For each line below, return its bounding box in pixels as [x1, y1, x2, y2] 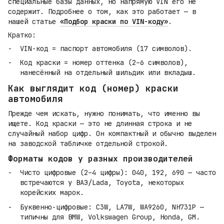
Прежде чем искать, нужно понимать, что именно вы [8, 108, 200, 118]
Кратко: [8, 30, 36, 39]
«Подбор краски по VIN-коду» [60, 16, 168, 26]
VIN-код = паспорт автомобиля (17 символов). [20, 43, 192, 53]
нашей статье [8, 16, 60, 26]
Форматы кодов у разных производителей [8, 153, 193, 164]
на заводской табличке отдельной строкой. [8, 138, 168, 148]
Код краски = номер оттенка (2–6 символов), [20, 57, 188, 67]
